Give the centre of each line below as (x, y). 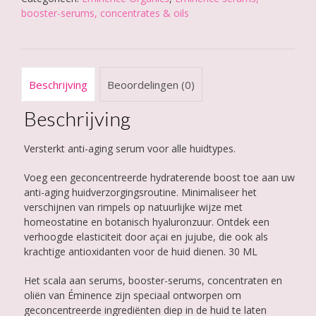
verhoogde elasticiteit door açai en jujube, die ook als (146, 237)
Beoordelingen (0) (151, 84)
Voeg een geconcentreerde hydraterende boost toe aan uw (159, 178)
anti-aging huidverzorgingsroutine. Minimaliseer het (140, 193)
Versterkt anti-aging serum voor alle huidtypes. (129, 149)
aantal (35, 36)
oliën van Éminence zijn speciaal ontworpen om (132, 296)
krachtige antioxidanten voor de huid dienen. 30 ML (140, 252)
